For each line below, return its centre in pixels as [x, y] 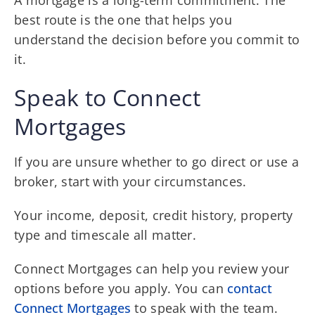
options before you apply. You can [121, 288]
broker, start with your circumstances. [130, 181]
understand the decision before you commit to [157, 39]
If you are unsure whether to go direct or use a [157, 161]
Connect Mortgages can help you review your [152, 268]
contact [250, 288]
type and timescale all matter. [105, 234]
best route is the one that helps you [123, 19]
